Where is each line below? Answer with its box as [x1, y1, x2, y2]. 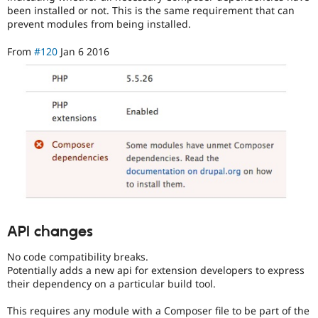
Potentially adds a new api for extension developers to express [7, 263, 305, 277]
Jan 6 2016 [57, 44, 109, 58]
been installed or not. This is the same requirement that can [7, 4, 295, 18]
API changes [7, 222, 93, 241]
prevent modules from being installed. [7, 17, 191, 31]
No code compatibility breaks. [7, 249, 148, 263]
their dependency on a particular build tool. [7, 276, 216, 290]
